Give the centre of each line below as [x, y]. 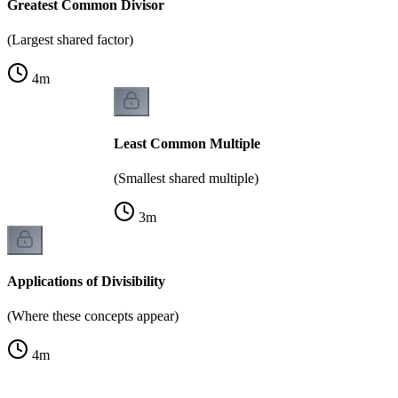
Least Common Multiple [187, 143]
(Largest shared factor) [70, 40]
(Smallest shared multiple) [186, 178]
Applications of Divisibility [86, 282]
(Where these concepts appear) [93, 316]
